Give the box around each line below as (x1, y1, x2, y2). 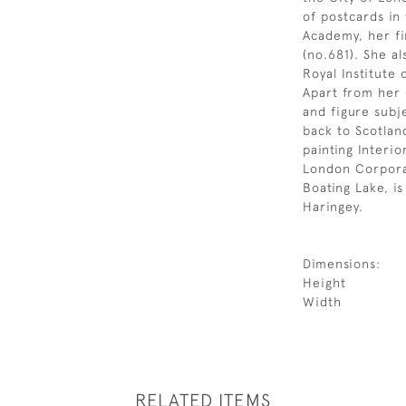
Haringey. (303, 199, 363, 214)
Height (303, 275, 346, 290)
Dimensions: (303, 256, 381, 271)
